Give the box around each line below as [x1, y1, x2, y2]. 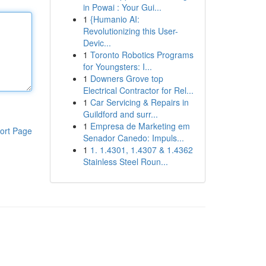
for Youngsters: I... [83, 61, 152, 72]
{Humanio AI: [90, 13, 140, 25]
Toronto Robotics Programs [90, 49, 194, 61]
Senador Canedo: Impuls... [83, 132, 184, 144]
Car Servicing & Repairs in [90, 96, 189, 108]
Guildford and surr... [83, 108, 158, 120]
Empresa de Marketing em [90, 120, 190, 132]
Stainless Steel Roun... [83, 156, 168, 167]
